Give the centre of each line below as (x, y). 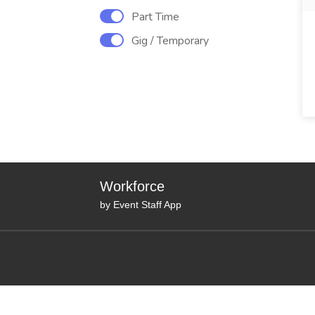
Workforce (132, 186)
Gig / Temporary (170, 41)
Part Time (155, 17)
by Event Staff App (141, 205)
